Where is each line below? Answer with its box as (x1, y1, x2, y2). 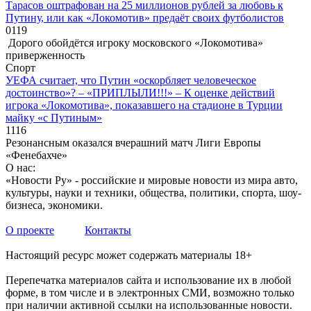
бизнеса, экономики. (6, 199, 103, 211)
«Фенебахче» (6, 149, 67, 161)
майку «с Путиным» (6, 111, 102, 124)
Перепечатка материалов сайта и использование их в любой (6, 274, 292, 286)
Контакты (85, 224, 131, 236)
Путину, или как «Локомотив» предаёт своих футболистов (6, 11, 284, 24)
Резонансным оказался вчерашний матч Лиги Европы (6, 136, 261, 149)
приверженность (6, 49, 85, 61)
